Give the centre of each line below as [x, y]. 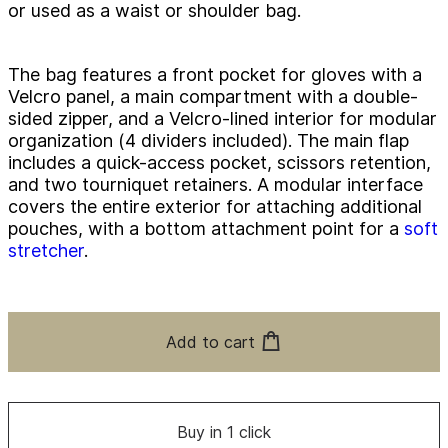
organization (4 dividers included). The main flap [208, 141]
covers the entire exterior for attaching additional [215, 207]
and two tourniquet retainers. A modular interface [215, 185]
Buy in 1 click [224, 432]
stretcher [46, 251]
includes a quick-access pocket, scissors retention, [219, 163]
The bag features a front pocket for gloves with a [215, 75]
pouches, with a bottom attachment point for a [206, 229]
